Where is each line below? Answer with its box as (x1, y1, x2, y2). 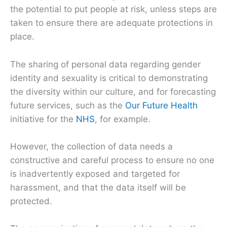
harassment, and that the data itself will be (10, 182, 186, 193)
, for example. (95, 113, 153, 124)
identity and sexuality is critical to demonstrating (10, 72, 208, 83)
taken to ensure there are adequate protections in (10, 18, 213, 28)
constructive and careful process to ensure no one (10, 155, 214, 165)
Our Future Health (125, 100, 198, 110)
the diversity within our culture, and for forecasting (10, 86, 216, 97)
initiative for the (10, 113, 76, 124)
